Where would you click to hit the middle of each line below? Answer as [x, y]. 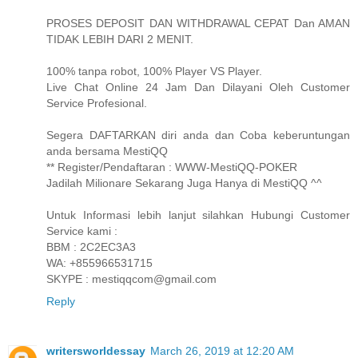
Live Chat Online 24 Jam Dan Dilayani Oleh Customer [198, 87]
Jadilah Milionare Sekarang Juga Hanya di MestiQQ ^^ [184, 183]
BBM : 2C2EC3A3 [91, 247]
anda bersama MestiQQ [107, 151]
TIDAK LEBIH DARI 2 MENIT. [120, 39]
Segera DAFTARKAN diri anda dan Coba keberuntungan [198, 135]
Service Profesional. [97, 103]
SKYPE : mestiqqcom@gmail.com [131, 278]
